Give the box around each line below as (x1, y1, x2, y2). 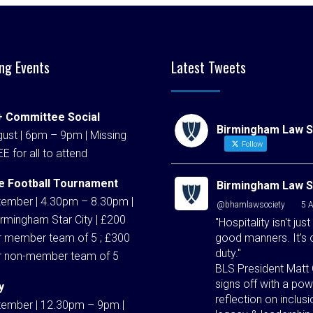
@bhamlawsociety (217, 199, 285, 210)
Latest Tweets (171, 56, 246, 78)
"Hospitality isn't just (215, 215, 310, 229)
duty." (215, 246, 241, 260)
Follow (240, 139, 263, 149)
